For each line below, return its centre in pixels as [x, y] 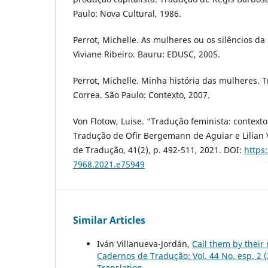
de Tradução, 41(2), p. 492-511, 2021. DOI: [159, 150]
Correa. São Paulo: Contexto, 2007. [141, 95]
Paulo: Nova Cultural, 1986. [127, 14]
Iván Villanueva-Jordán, [144, 244]
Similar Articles [109, 220]
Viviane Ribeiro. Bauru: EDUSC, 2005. [147, 54]
